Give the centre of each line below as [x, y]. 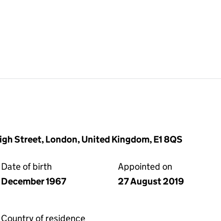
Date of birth [26, 166]
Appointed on [145, 166]
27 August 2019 [151, 181]
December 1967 [34, 181]
